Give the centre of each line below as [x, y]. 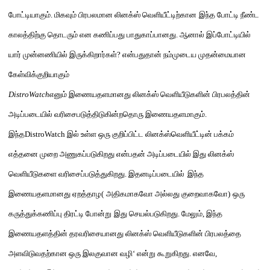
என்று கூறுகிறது [163, 253]
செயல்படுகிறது [153, 214]
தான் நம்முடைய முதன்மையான [196, 55]
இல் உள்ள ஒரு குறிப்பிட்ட [106, 134]
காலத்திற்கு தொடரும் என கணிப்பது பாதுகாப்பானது [92, 35]
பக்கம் [223, 134]
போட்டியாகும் [30, 15]
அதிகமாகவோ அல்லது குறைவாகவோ [167, 194]
